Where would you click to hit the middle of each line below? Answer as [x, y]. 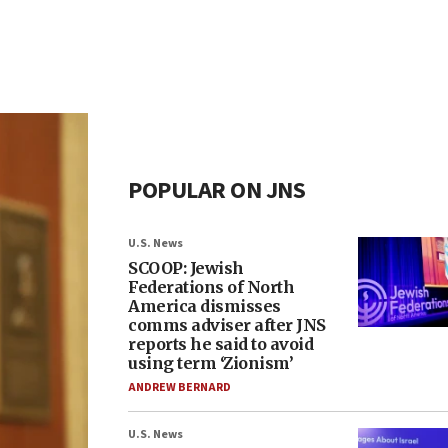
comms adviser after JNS [227, 325]
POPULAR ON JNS [216, 190]
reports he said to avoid [220, 344]
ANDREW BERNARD [179, 387]
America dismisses [204, 306]
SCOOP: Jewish [186, 268]
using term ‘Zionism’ [210, 363]
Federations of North [211, 287]
